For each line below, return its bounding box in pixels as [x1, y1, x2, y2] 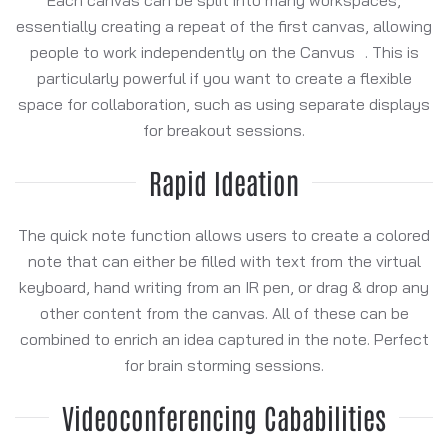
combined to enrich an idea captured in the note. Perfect [19, 328, 429, 349]
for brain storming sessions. [124, 354, 324, 375]
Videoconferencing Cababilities [62, 398, 386, 435]
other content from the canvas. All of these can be [39, 302, 409, 323]
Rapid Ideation [149, 163, 299, 200]
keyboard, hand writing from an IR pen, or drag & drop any [19, 276, 429, 297]
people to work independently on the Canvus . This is [29, 41, 419, 62]
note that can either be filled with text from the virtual [27, 250, 421, 271]
